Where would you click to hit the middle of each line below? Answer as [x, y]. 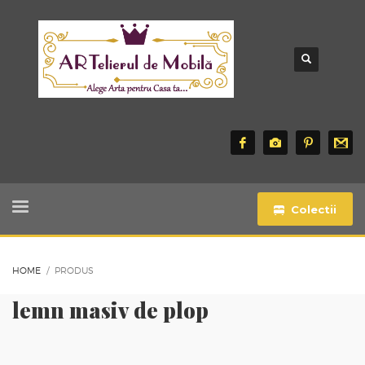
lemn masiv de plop [110, 310]
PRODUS [74, 271]
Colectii [314, 210]
